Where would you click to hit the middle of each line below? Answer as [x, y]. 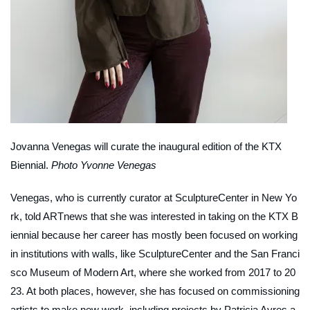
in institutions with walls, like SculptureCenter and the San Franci [155, 253]
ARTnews [65, 216]
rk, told [27, 216]
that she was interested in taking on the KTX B [193, 216]
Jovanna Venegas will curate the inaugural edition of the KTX [146, 146]
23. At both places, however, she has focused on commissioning [155, 291]
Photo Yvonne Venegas [104, 165]
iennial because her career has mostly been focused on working [154, 235]
